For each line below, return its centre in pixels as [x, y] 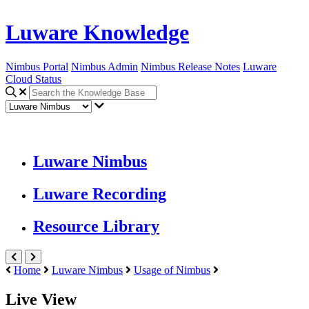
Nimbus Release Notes [190, 66]
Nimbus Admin [104, 66]
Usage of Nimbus [172, 270]
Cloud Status [33, 79]
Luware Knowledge [97, 33]
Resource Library [96, 227]
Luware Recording [100, 194]
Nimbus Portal [37, 66]
